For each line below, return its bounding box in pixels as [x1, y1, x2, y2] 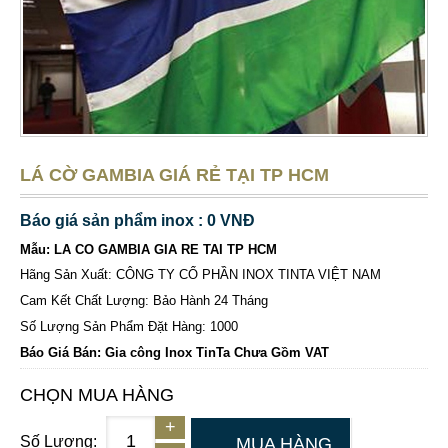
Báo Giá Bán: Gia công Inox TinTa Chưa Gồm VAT [20, 345, 329, 361]
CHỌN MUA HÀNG [20, 385, 174, 406]
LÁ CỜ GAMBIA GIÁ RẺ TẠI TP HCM [20, 165, 329, 186]
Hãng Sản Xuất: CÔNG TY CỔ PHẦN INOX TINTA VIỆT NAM [20, 267, 381, 283]
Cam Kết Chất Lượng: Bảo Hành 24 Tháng [20, 293, 268, 309]
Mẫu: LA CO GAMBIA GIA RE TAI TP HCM [20, 242, 277, 258]
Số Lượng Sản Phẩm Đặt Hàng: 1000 [20, 319, 238, 335]
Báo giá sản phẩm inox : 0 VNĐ [20, 212, 255, 230]
